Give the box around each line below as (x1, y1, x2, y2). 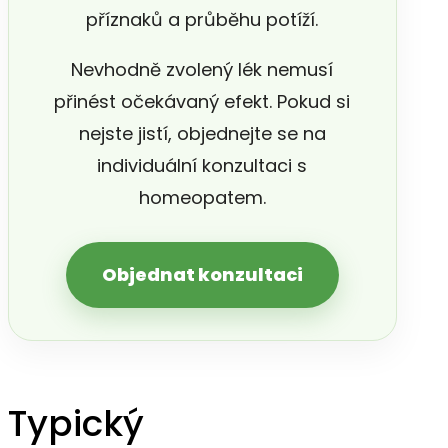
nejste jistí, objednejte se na (78, 121, 326, 147)
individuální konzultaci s (97, 153, 308, 179)
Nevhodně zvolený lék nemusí (71, 57, 334, 83)
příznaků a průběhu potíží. (86, 7, 319, 33)
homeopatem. (138, 185, 266, 211)
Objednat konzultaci (101, 262, 303, 288)
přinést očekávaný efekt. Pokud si (54, 89, 351, 115)
